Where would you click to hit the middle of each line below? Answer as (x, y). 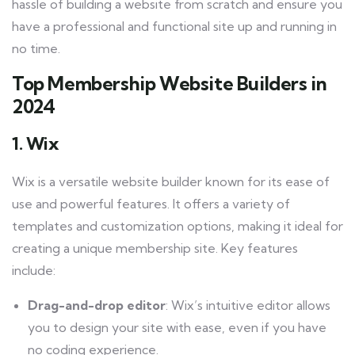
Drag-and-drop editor (97, 305)
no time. (36, 49)
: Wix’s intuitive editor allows (248, 305)
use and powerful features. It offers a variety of (151, 204)
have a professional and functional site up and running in (174, 27)
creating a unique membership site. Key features (155, 248)
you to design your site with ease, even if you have (177, 328)
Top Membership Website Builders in (170, 84)
